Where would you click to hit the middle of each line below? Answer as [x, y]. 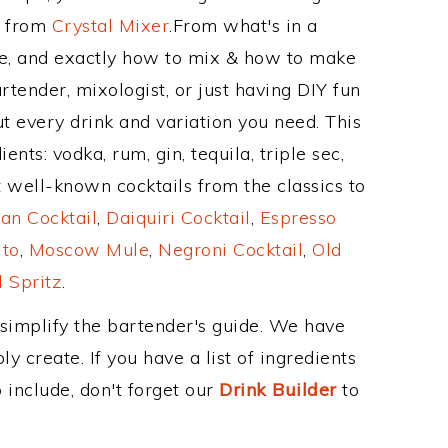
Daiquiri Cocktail [178, 217]
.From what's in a [243, 25]
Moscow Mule [88, 249]
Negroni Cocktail [230, 249]
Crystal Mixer [110, 25]
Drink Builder [278, 389]
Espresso [298, 217]
